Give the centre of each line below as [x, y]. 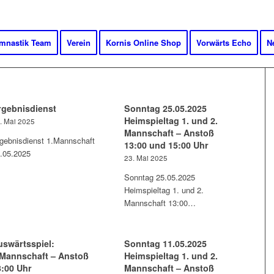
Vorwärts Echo [224, 43]
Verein [78, 43]
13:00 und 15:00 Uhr [167, 145]
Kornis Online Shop [143, 43]
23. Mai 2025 [146, 158]
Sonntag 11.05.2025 [166, 243]
